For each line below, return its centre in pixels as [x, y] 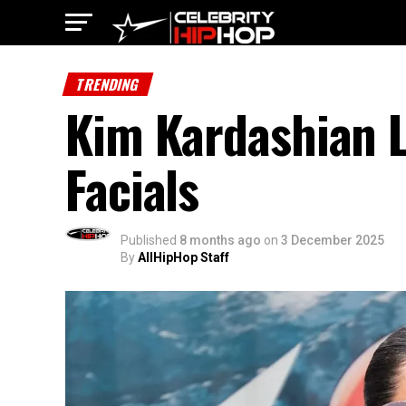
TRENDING [108, 84]
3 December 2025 [333, 240]
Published [149, 240]
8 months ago [220, 240]
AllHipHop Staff [184, 257]
